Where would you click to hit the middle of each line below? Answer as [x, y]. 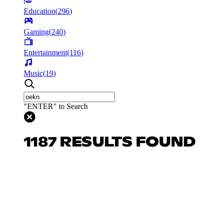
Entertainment [45, 52]
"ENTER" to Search [56, 106]
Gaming [36, 32]
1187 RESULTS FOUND [110, 142]
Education [39, 11]
